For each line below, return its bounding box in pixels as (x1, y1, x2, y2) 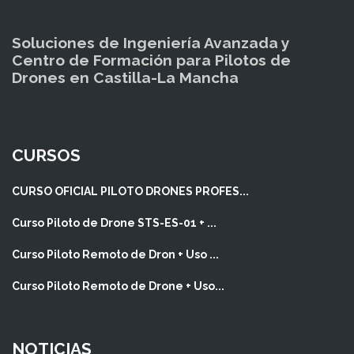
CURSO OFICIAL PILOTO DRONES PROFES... (12, 185, 249, 198)
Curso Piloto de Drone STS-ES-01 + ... (12, 217, 217, 230)
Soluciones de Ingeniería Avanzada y (12, 34, 290, 52)
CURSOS (12, 145, 81, 166)
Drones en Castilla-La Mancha (12, 69, 239, 87)
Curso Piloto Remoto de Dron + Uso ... (12, 248, 219, 262)
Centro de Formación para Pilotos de (12, 51, 291, 70)
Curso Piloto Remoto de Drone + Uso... (12, 280, 224, 293)
